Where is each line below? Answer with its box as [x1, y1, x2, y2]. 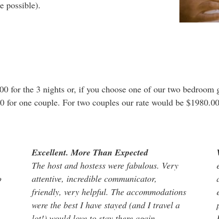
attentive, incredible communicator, [31, 172, 157, 184]
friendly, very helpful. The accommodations [31, 185, 186, 197]
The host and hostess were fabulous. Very [31, 159, 178, 171]
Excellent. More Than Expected [31, 146, 148, 158]
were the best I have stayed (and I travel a [31, 198, 180, 211]
